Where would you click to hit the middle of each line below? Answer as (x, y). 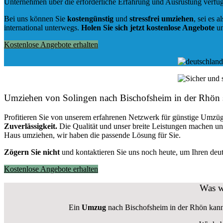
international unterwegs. (43, 28)
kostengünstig (90, 19)
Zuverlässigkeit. (31, 126)
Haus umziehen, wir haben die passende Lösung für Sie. (92, 135)
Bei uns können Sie (36, 19)
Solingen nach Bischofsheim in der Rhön (141, 98)
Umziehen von (33, 98)
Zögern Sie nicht (32, 152)
